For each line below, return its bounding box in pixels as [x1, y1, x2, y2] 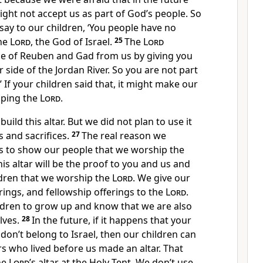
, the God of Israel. [31, 35, 112, 48]
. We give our [133, 171, 190, 184]
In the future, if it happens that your [32, 214, 191, 227]
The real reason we [82, 129, 166, 142]
